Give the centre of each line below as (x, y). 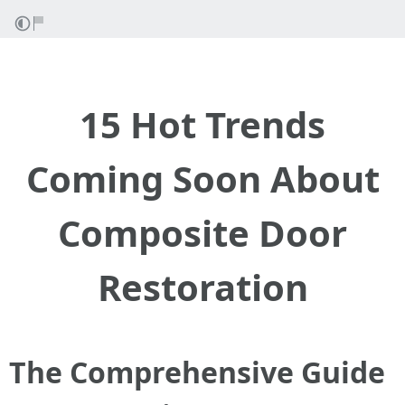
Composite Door (202, 233)
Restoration (202, 287)
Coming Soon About (202, 179)
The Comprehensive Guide (197, 372)
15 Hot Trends (202, 124)
